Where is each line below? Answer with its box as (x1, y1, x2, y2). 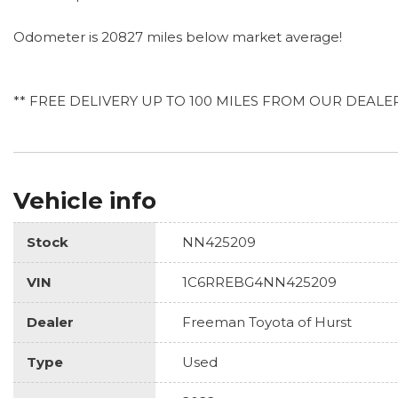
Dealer (27, 313, 74, 330)
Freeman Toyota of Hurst (182, 313, 352, 330)
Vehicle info (13, 186, 156, 215)
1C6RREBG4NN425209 (182, 273, 337, 291)
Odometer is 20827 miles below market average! (13, 28, 342, 45)
